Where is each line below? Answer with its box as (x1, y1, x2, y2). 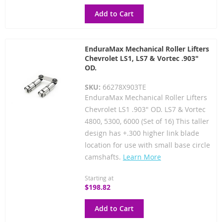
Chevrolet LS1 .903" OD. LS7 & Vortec (84, 104, 206, 114)
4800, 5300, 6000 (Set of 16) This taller (84, 116, 209, 126)
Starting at (84, 173, 113, 182)
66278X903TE (102, 82, 146, 92)
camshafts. (84, 152, 123, 162)
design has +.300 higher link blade (84, 128, 199, 138)
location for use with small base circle (84, 140, 210, 150)
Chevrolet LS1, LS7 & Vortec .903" (84, 53, 199, 63)
